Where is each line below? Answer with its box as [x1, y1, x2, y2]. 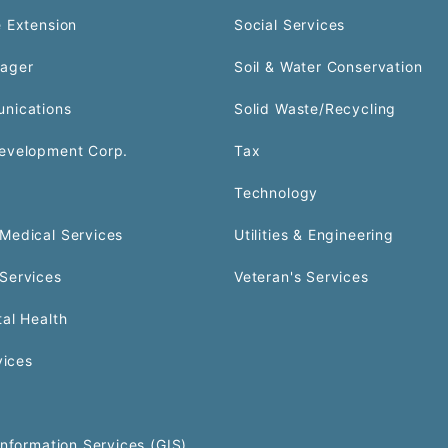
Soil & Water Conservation [234, 58, 423, 75]
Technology [234, 184, 319, 201]
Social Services [234, 16, 346, 33]
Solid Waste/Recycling [234, 100, 397, 117]
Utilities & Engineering [234, 226, 394, 243]
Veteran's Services [234, 268, 369, 285]
